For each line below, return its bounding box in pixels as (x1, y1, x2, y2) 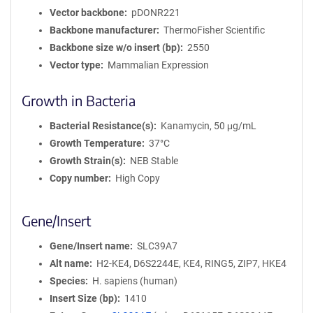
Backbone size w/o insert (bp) (50, 42, 180, 53)
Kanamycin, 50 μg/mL (160, 120, 256, 131)
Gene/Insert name (50, 240, 130, 252)
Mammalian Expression (107, 59, 209, 71)
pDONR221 (131, 7, 180, 18)
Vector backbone (50, 7, 124, 18)
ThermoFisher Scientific (163, 24, 265, 36)
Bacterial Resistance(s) (50, 120, 154, 131)
